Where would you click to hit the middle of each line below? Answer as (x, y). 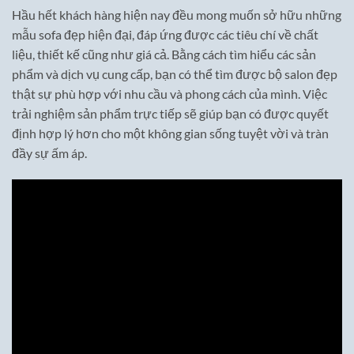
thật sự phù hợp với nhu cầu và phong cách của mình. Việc (169, 94)
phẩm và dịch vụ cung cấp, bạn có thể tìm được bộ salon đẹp (175, 74)
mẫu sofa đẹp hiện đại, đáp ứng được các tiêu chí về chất (165, 35)
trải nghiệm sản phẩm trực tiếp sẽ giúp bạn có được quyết (170, 114)
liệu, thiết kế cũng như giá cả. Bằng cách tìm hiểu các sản (164, 55)
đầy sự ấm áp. (49, 153)
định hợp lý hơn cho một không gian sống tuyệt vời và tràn (170, 134)
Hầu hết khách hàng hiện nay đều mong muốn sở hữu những (177, 15)
